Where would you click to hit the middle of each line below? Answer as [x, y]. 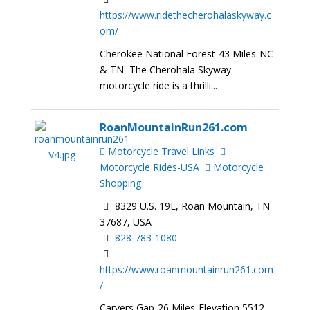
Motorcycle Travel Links [160, 151]
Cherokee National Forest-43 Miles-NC [187, 53]
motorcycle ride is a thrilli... [159, 85]
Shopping [121, 183]
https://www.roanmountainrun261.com [187, 269]
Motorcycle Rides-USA [150, 167]
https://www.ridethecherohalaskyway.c [186, 15]
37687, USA [126, 221]
